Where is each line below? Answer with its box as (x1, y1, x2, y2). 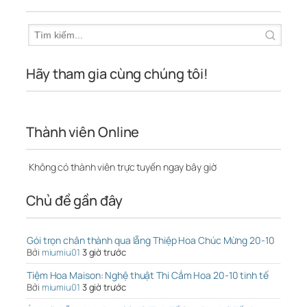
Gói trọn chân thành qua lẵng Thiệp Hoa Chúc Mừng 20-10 (27, 234, 275, 247)
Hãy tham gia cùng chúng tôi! (26, 64, 209, 84)
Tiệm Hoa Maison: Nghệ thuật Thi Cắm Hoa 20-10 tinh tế (27, 269, 269, 282)
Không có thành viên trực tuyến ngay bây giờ (27, 160, 217, 174)
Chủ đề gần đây (26, 191, 123, 210)
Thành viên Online (26, 123, 140, 142)
